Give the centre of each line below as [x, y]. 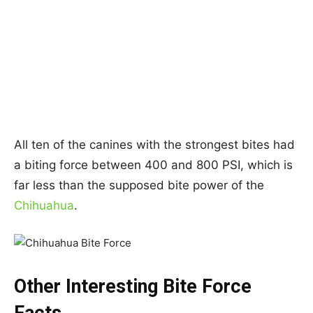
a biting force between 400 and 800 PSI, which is [153, 165]
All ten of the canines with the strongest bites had [154, 144]
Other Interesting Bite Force [133, 286]
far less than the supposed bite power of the [139, 185]
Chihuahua [44, 205]
